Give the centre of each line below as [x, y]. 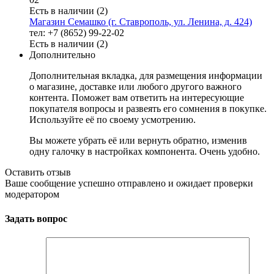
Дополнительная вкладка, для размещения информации [146, 76]
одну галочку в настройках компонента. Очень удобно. [145, 152]
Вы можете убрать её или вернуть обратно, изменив [138, 141]
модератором [32, 194]
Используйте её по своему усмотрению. [113, 120]
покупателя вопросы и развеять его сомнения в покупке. [148, 109]
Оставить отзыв [38, 172]
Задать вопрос [36, 218]
